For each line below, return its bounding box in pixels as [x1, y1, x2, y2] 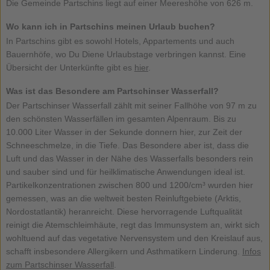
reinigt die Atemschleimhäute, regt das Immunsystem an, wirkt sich [5, 219, 260, 230]
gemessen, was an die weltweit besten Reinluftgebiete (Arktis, [5, 193, 241, 203]
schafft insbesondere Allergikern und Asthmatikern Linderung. [5, 246, 242, 256]
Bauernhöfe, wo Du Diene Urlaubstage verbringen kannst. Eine [5, 49, 246, 59]
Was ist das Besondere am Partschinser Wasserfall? [5, 86, 219, 96]
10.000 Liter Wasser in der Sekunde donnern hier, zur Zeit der [5, 127, 242, 137]
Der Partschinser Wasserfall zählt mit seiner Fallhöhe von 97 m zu [5, 100, 257, 110]
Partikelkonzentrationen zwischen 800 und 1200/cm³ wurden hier [5, 180, 253, 190]
